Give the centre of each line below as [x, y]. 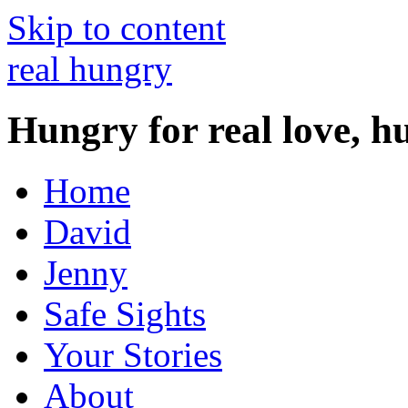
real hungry [90, 69]
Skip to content [117, 28]
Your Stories [133, 354]
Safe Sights [125, 313]
